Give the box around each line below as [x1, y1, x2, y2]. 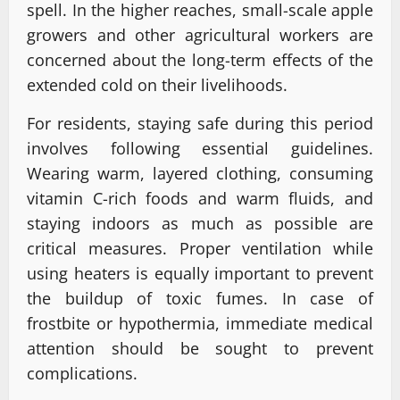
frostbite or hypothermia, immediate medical [27, 312, 373, 335]
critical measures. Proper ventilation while [27, 237, 373, 260]
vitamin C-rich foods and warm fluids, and [27, 187, 373, 210]
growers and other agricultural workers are [27, 24, 373, 46]
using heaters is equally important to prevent [27, 262, 373, 285]
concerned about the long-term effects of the [27, 49, 373, 71]
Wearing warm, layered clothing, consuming [27, 162, 373, 185]
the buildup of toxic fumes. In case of [27, 287, 373, 310]
